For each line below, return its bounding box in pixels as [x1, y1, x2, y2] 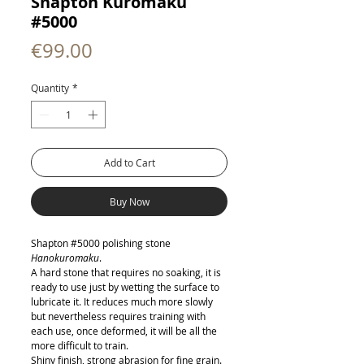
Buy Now [109, 195, 149, 208]
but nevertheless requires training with [31, 310, 206, 323]
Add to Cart [103, 156, 155, 169]
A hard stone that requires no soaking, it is [31, 266, 221, 279]
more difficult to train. [31, 339, 128, 352]
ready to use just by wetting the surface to [31, 280, 219, 293]
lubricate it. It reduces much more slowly [31, 295, 213, 308]
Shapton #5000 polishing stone [31, 236, 171, 249]
